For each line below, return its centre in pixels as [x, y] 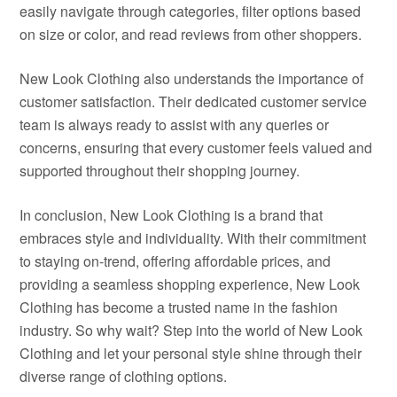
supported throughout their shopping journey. [160, 171]
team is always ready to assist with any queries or [175, 125]
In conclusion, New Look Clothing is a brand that [171, 215]
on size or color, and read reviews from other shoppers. [191, 34]
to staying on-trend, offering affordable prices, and [175, 261]
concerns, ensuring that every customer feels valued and [196, 148]
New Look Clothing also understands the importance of [192, 78]
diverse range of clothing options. [124, 376]
